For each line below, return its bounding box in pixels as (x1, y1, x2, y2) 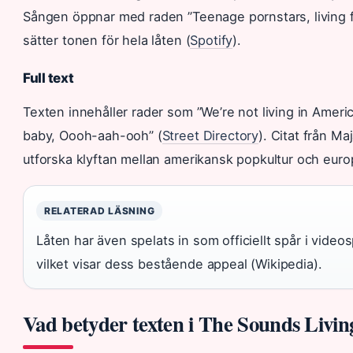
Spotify (190, 32, 233, 48)
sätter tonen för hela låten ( (23, 32, 191, 48)
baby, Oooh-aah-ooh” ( (23, 127, 162, 143)
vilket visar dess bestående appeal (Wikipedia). (36, 255, 322, 272)
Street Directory (162, 127, 259, 143)
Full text (23, 69, 74, 86)
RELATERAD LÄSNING (44, 204, 155, 217)
